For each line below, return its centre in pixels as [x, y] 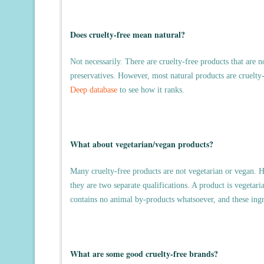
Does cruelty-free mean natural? [128, 34]
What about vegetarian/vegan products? [142, 144]
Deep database [94, 90]
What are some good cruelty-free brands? [144, 254]
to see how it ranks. [151, 90]
